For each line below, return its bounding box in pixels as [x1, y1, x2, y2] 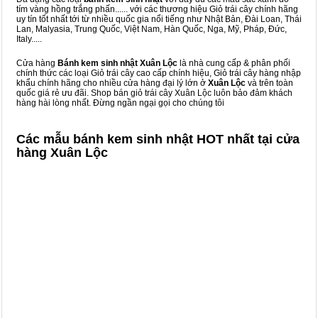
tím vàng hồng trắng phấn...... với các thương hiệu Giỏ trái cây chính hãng [16, 4, 298, 14]
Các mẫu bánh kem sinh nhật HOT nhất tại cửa [16, 132, 300, 146]
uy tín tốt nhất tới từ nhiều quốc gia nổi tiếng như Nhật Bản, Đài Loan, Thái [16, 14, 302, 24]
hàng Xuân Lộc [16, 146, 108, 160]
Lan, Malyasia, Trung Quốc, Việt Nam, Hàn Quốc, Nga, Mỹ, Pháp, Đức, [16, 24, 287, 34]
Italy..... [16, 34, 42, 44]
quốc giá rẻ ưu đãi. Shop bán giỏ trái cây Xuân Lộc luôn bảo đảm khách [16, 88, 292, 98]
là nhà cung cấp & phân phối [177, 58, 290, 68]
